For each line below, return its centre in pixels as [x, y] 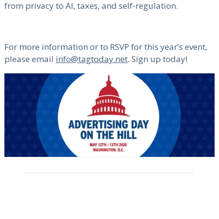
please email [30, 59]
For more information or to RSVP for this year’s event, [106, 46]
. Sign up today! [157, 59]
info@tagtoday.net [91, 59]
